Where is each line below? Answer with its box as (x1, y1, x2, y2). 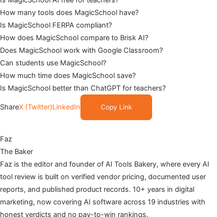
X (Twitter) (19, 102, 52, 111)
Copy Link (101, 103, 132, 111)
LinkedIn (52, 102, 80, 111)
